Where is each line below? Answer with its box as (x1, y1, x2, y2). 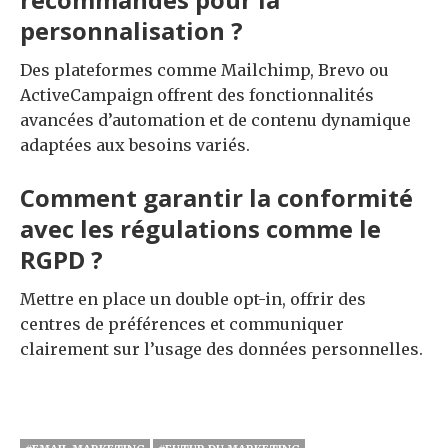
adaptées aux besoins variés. (20, 134, 250, 155)
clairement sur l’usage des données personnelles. (20, 338, 423, 359)
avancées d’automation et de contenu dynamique (20, 109, 411, 130)
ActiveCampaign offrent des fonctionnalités (20, 84, 374, 105)
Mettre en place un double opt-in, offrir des (20, 288, 366, 309)
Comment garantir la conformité (20, 180, 413, 214)
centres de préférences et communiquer (20, 313, 344, 334)
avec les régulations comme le (20, 211, 381, 245)
